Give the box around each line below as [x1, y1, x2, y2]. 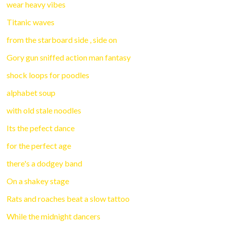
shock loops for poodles [7, 70, 90, 80]
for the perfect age [7, 141, 72, 151]
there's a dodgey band [7, 158, 83, 168]
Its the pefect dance [7, 123, 75, 133]
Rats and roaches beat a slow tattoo [7, 194, 130, 204]
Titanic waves [7, 17, 55, 27]
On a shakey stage [7, 176, 70, 186]
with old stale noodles [7, 105, 82, 116]
